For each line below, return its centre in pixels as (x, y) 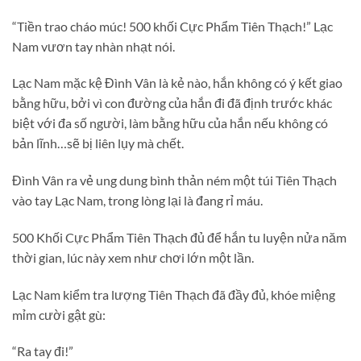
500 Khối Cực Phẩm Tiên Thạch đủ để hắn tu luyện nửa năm (179, 237)
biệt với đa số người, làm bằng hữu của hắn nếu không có (170, 123)
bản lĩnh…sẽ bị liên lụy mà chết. (98, 143)
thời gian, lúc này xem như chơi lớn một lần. (133, 257)
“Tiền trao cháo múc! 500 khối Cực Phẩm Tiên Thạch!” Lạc (172, 26)
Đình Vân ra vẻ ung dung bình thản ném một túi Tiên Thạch (174, 180)
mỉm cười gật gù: (59, 314)
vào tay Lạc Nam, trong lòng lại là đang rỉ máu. (137, 201)
